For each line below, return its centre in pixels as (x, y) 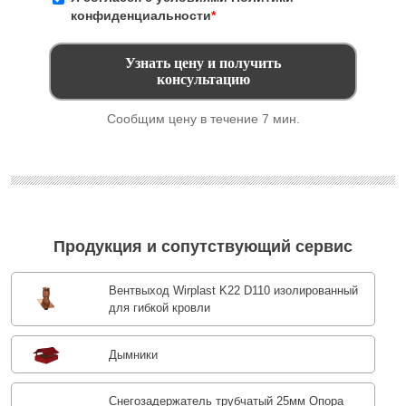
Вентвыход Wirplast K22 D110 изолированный (233, 291)
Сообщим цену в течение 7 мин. (203, 119)
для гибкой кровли (159, 308)
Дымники (133, 354)
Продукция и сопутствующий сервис (203, 247)
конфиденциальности (141, 16)
